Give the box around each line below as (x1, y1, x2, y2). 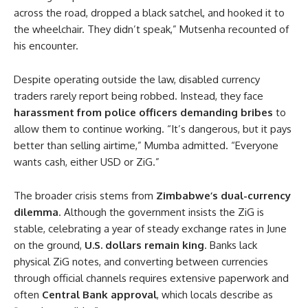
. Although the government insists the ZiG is (58, 206, 264, 219)
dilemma (14, 206, 58, 219)
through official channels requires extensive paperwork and (14, 272, 289, 285)
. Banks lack (204, 239, 257, 252)
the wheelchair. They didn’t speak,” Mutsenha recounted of (14, 23, 289, 36)
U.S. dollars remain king (85, 239, 204, 252)
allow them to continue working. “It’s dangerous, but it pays (14, 122, 291, 135)
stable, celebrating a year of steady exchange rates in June (14, 222, 287, 235)
